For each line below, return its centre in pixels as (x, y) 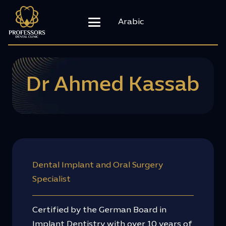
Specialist (51, 180)
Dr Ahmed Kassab (113, 86)
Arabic (131, 22)
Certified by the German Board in (99, 211)
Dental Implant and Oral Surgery (98, 166)
